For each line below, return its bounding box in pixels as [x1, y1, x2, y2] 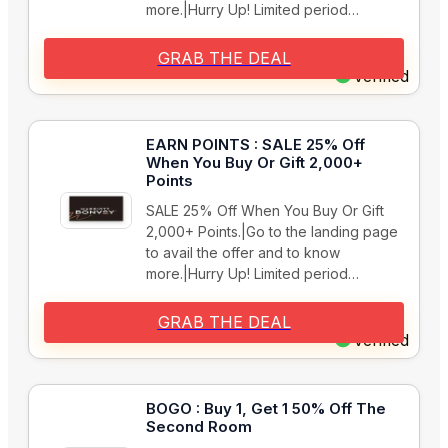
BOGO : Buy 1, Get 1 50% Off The [146, 399, 386, 419]
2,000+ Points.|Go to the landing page [146, 223, 398, 241]
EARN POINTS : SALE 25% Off [146, 135, 365, 155]
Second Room [146, 417, 252, 437]
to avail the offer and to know [146, 244, 340, 262]
